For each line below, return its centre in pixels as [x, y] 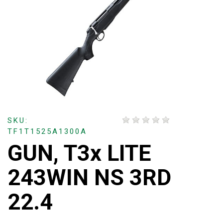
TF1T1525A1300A [47, 132]
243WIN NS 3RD [89, 178]
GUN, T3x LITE [79, 153]
